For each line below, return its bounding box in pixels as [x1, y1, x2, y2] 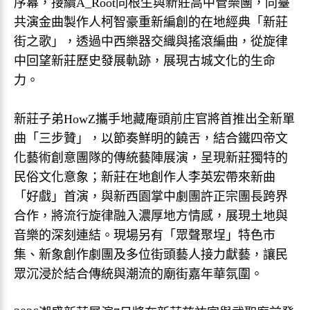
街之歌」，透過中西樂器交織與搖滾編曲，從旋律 [14, 35, 288, 48]
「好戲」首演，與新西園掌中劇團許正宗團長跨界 [14, 190, 288, 203]
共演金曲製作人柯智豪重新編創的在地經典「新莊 [14, 15, 288, 29]
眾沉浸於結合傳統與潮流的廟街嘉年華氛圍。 [14, 267, 263, 281]
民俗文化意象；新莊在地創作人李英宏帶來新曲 [14, 170, 275, 184]
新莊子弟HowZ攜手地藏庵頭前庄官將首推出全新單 [14, 112, 295, 126]
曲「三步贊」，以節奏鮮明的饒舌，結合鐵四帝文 [14, 131, 288, 145]
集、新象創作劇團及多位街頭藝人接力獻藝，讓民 [14, 248, 288, 262]
